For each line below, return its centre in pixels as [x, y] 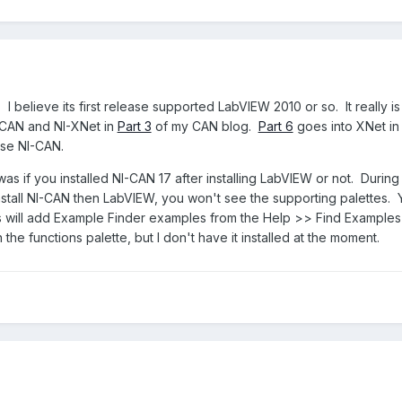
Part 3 [134, 126]
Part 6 [275, 126]
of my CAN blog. [205, 126]
